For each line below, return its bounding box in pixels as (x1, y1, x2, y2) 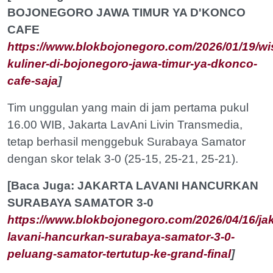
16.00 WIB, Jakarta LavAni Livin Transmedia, (7, 118, 243, 132)
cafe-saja (7, 74, 58, 88)
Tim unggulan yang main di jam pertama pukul (7, 101, 249, 115)
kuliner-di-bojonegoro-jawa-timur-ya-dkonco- (7, 57, 257, 71)
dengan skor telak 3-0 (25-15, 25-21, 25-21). (7, 152, 238, 166)
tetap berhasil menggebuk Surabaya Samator (7, 135, 246, 149)
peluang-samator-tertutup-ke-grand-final (7, 247, 231, 261)
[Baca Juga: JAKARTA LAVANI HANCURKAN (7, 179, 258, 193)
